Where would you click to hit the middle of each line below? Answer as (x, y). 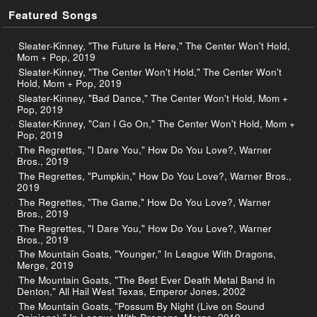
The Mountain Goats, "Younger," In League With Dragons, (147, 254)
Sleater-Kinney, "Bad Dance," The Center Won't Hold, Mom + (153, 98)
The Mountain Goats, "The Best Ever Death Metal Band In (147, 280)
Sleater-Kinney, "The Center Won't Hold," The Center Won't (150, 71)
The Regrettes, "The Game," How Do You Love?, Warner (145, 202)
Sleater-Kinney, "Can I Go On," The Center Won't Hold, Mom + (157, 124)
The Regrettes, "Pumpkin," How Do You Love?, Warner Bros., (155, 176)
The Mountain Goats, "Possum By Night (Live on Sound (142, 306)
